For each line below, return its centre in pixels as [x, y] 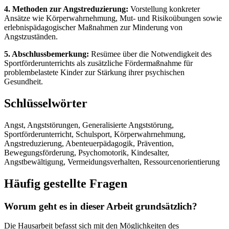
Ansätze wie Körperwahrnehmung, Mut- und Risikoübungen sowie [113, 18]
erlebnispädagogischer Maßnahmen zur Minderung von [93, 27]
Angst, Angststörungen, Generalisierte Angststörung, [89, 125]
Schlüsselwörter [46, 103]
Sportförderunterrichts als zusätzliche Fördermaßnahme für [98, 63]
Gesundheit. [24, 81]
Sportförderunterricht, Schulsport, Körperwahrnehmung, [95, 134]
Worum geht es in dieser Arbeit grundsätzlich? [101, 206]
